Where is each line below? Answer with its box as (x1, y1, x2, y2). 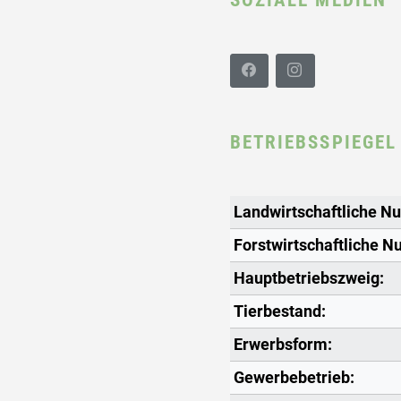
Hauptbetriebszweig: (233, 269, 384, 287)
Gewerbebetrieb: (233, 368, 354, 387)
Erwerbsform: (233, 335, 332, 354)
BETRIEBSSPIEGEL (229, 130, 397, 153)
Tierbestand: (233, 302, 326, 320)
